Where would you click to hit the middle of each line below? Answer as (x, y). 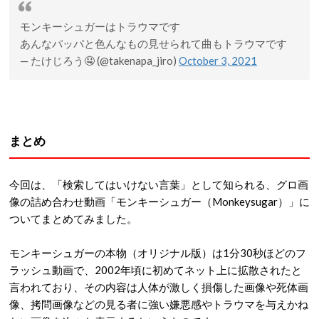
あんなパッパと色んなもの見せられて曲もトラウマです (153, 43)
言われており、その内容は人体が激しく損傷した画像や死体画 (159, 287)
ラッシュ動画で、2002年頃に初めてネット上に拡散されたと (156, 270)
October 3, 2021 (218, 60)
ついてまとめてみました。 (73, 218)
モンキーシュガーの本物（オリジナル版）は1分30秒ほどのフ (158, 252)
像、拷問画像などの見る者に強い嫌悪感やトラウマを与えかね (159, 304)
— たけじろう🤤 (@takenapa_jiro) (99, 60)
